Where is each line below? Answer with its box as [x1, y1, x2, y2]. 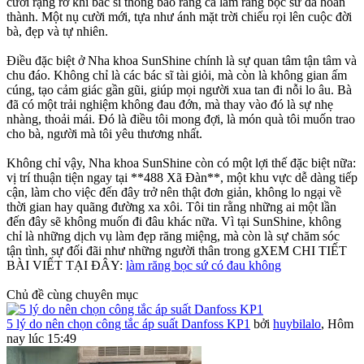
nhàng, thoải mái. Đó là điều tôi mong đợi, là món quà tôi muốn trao [6, 112, 355, 127]
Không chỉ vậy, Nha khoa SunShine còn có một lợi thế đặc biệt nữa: [6, 156, 356, 171]
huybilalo [273, 317, 321, 331]
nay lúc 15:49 [6, 331, 76, 346]
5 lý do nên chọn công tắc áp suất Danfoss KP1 [6, 317, 250, 331]
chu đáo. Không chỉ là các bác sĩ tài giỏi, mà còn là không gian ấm [6, 68, 347, 83]
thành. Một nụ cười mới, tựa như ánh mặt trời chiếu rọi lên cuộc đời [6, 10, 352, 24]
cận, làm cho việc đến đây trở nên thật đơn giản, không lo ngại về [6, 185, 341, 200]
